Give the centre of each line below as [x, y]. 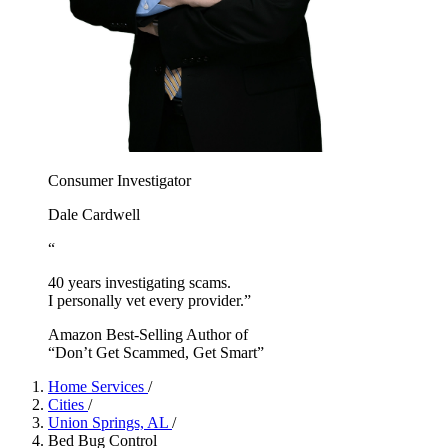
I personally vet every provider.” [149, 300]
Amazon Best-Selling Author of [148, 334]
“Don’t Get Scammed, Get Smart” [156, 352]
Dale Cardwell [94, 214]
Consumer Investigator [119, 180]
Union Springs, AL [110, 422]
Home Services [98, 386]
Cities [68, 404]
